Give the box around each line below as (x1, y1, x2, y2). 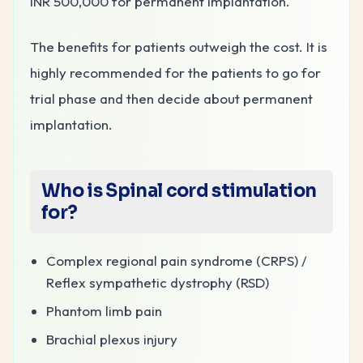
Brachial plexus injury (46, 330, 177, 348)
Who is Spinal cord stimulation (41, 179, 317, 202)
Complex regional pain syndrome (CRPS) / (46, 251, 307, 269)
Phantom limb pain (46, 301, 162, 319)
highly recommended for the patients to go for (30, 63, 321, 81)
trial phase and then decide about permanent (30, 89, 313, 107)
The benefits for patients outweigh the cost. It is (30, 37, 327, 55)
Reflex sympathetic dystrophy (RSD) (46, 273, 269, 291)
